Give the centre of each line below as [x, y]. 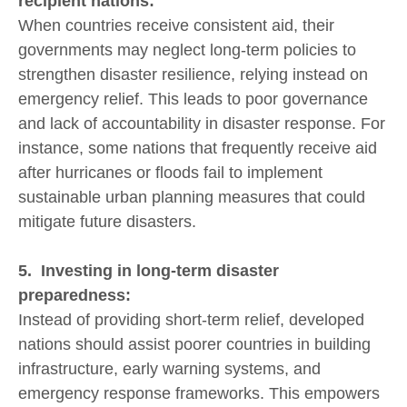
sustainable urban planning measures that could [192, 198]
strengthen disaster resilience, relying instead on [193, 75]
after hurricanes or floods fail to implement [170, 173]
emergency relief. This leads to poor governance [193, 99]
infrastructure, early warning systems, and [169, 368]
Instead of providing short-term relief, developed [191, 319]
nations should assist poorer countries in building [194, 344]
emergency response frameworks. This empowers [199, 393]
